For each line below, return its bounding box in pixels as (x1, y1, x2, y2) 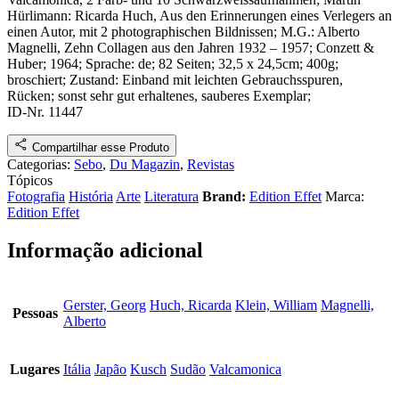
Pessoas (12, 305, 58, 321)
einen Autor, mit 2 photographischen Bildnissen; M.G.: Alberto (7, 23, 360, 39)
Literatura (144, 188, 199, 204)
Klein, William (235, 297, 317, 313)
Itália (63, 361, 91, 377)
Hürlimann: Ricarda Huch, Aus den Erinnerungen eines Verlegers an (7, 7, 392, 23)
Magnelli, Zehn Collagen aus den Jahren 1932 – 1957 (7, 39, 309, 55)
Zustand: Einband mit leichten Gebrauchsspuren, (69, 71, 343, 87)
